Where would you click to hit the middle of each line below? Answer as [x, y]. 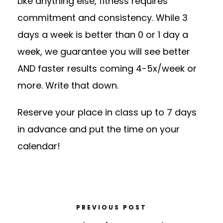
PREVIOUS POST [111, 208]
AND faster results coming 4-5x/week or [107, 69]
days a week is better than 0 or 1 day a [103, 35]
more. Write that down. [68, 86]
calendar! [39, 146]
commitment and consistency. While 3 [103, 18]
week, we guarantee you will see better [104, 52]
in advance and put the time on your [99, 129]
